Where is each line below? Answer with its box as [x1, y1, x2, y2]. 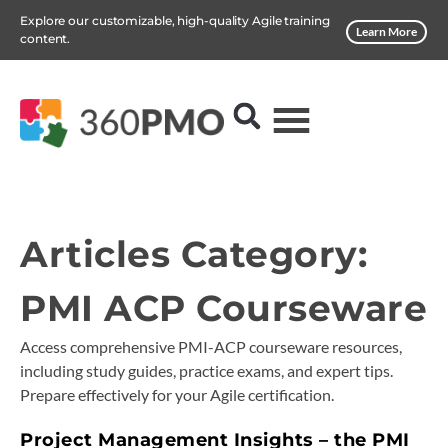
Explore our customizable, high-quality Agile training [20, 13, 330, 28]
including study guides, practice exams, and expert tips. [20, 361, 393, 380]
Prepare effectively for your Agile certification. [20, 385, 334, 404]
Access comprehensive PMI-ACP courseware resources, [20, 337, 402, 356]
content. [20, 31, 71, 46]
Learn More [356, 23, 418, 39]
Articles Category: [20, 232, 367, 276]
